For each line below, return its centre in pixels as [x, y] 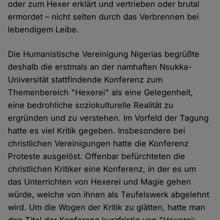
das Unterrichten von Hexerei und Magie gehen [100, 182]
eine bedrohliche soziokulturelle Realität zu [91, 105]
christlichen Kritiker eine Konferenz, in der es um [102, 169]
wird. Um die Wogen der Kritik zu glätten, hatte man [107, 207]
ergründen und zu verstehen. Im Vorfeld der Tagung [109, 118]
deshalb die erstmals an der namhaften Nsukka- [100, 67]
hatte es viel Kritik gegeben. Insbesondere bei [97, 131]
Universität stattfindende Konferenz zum [85, 80]
